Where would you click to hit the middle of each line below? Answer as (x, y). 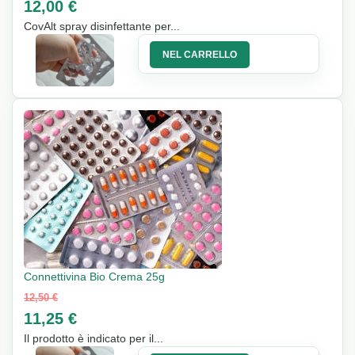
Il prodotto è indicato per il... (94, 338)
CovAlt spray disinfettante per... (102, 26)
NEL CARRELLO (200, 54)
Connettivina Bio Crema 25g (94, 276)
